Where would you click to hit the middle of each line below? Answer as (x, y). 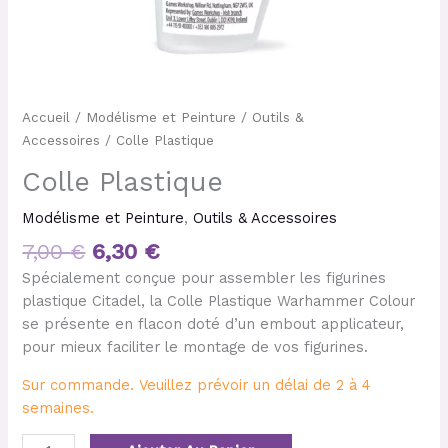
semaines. (58, 407)
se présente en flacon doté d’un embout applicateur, (213, 324)
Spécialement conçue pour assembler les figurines (204, 278)
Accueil (46, 118)
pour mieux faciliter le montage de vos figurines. (195, 347)
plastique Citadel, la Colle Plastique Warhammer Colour (219, 301)
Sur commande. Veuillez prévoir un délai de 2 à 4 (197, 384)
